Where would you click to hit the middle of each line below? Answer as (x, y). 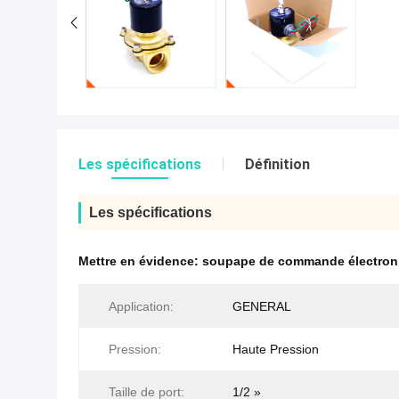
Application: (141, 307)
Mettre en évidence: (140, 261)
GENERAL (262, 307)
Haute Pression (276, 350)
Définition (277, 165)
